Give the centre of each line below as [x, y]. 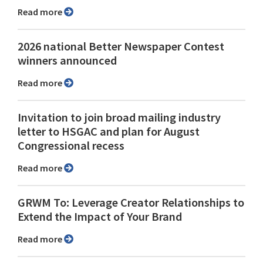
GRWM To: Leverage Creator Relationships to [131, 203]
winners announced [67, 61]
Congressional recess [71, 146]
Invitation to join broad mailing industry [119, 118]
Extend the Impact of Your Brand [100, 217]
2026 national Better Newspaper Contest [121, 47]
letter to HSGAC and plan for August [109, 132]
